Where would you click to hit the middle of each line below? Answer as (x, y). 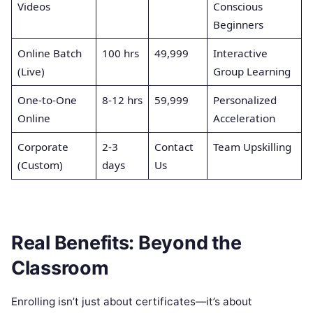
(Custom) (40, 165)
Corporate (43, 147)
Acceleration (244, 118)
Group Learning (252, 72)
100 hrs (120, 53)
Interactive (240, 53)
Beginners (238, 25)
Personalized (245, 100)
